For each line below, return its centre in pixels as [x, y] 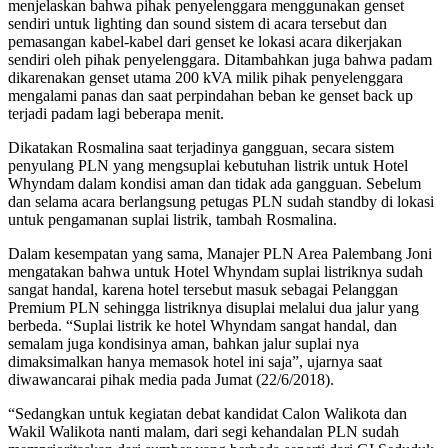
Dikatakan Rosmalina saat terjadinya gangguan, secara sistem [201, 147]
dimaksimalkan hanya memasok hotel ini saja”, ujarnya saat [195, 361]
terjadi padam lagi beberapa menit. [116, 113]
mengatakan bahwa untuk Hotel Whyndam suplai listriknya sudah [215, 271]
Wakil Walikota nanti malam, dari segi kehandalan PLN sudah [203, 431]
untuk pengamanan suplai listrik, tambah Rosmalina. [172, 219]
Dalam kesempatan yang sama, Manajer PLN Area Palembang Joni [220, 253]
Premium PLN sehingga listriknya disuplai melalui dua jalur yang [213, 307]
